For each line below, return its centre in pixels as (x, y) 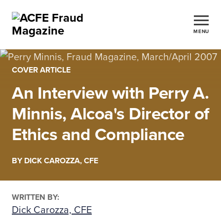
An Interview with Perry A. (110, 93)
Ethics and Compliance (98, 135)
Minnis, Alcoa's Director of (110, 114)
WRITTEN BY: (36, 197)
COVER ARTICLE (41, 70)
